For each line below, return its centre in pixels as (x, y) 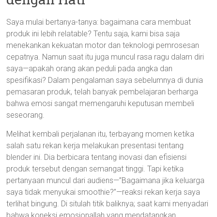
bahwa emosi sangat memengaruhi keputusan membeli (101, 103)
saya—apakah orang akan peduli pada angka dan (90, 69)
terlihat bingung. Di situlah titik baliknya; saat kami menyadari (108, 204)
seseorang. (26, 115)
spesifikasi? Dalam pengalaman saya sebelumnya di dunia (105, 80)
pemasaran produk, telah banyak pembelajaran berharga (102, 92)
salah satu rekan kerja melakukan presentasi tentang (95, 146)
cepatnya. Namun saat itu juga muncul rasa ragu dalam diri (105, 57)
